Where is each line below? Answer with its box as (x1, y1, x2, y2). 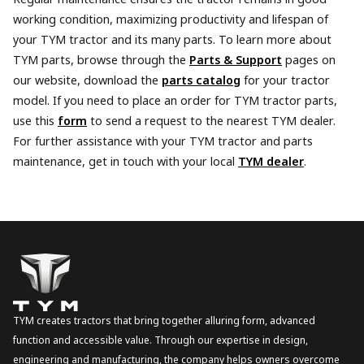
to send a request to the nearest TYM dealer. (87, 113, 336, 131)
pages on (282, 52, 336, 70)
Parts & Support (189, 52, 282, 70)
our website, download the (13, 72, 162, 90)
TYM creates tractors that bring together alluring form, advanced (13, 314, 315, 329)
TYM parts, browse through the (13, 52, 189, 70)
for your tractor (240, 72, 330, 90)
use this (13, 113, 58, 131)
